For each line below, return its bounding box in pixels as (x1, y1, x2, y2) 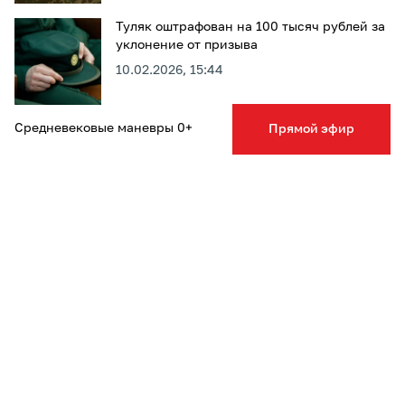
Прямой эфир (268, 123, 354, 136)
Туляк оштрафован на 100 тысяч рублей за (116, 21, 385, 33)
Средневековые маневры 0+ (14, 122, 193, 135)
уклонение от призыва (116, 39, 258, 52)
